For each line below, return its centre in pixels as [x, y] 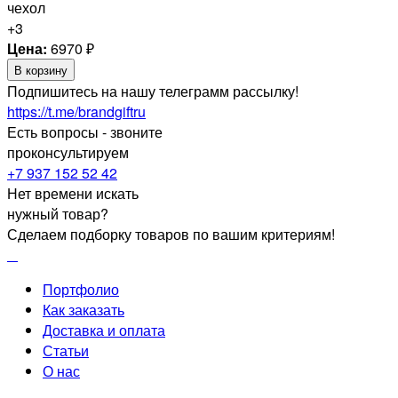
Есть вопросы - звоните [85, 132]
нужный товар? [58, 214]
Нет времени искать [73, 194]
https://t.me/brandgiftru [76, 112]
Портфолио [81, 290]
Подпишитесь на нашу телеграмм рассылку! [153, 92]
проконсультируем [68, 153]
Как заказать [84, 310]
